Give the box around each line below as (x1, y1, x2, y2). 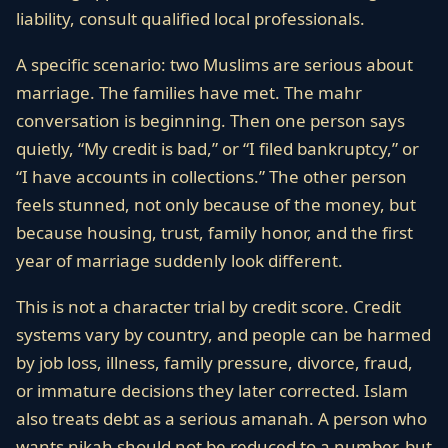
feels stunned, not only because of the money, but (16, 193, 416, 216)
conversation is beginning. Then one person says (16, 109, 405, 132)
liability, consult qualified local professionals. (16, 7, 365, 30)
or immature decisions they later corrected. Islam (16, 379, 408, 402)
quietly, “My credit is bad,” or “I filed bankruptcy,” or (16, 137, 419, 160)
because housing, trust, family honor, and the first (16, 221, 413, 244)
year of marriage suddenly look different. (16, 249, 343, 272)
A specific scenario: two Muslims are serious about (16, 53, 413, 76)
